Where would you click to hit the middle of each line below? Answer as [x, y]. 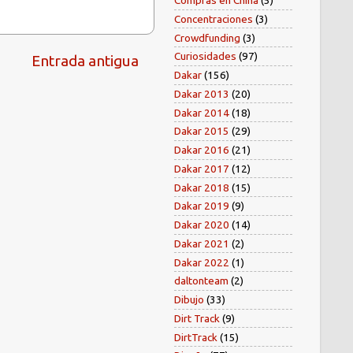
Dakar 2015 [202, 131]
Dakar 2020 [202, 225]
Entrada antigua [85, 61]
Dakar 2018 [202, 187]
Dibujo [189, 300]
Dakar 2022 [202, 262]
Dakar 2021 [202, 243]
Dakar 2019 [202, 206]
